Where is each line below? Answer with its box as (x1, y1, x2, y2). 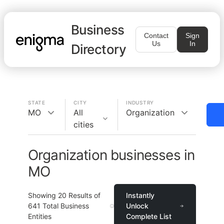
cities (73, 119, 93, 129)
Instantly (126, 191, 155, 199)
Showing (28, 191, 58, 199)
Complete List (126, 212, 172, 220)
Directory (71, 41, 126, 57)
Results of (66, 191, 100, 199)
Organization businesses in (28, 146, 195, 163)
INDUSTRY (126, 99, 154, 105)
